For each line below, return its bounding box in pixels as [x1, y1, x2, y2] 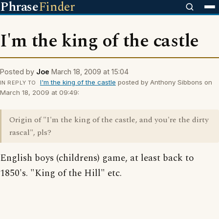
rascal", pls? [9, 127, 51, 138]
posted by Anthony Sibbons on [115, 78, 212, 86]
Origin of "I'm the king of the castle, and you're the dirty [9, 114, 209, 126]
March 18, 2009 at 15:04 [51, 67, 129, 76]
